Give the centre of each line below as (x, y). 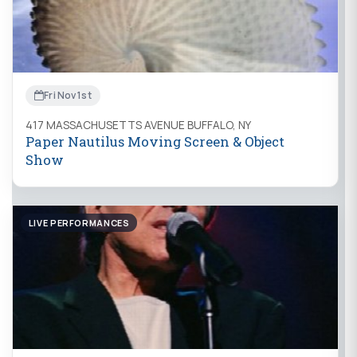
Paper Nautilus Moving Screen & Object (155, 141)
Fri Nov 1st (68, 96)
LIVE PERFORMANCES (79, 222)
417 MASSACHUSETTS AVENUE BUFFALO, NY (138, 125)
